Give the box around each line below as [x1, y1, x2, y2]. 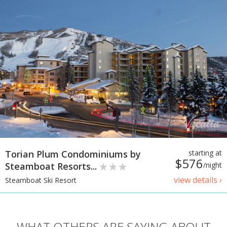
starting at [188, 147, 222, 158]
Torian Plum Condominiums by [5, 147, 141, 160]
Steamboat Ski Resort [5, 175, 77, 185]
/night [203, 160, 222, 170]
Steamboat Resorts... [5, 160, 99, 172]
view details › [174, 174, 222, 185]
